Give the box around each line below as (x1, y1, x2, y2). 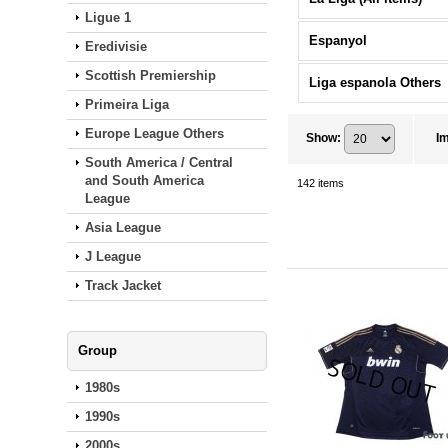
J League (85, 249, 142, 264)
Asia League (85, 220, 162, 235)
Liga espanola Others (309, 75, 442, 90)
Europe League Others (85, 126, 225, 141)
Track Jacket (85, 278, 162, 293)
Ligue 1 (85, 10, 132, 25)
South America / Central (85, 155, 234, 170)
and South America (85, 173, 205, 188)
